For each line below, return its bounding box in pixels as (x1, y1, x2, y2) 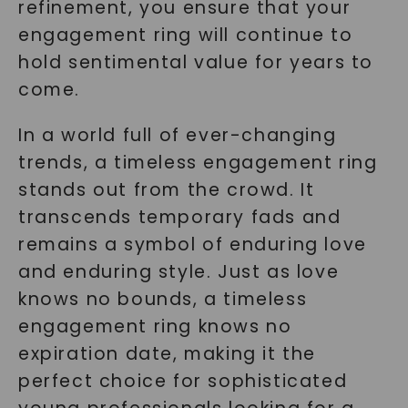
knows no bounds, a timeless (17, 287, 308, 311)
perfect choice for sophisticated (17, 369, 348, 393)
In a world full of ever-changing (17, 123, 337, 148)
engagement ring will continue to (17, 23, 353, 47)
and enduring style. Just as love (17, 260, 340, 284)
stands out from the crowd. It (17, 178, 315, 202)
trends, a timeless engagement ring (17, 150, 378, 175)
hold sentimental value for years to (17, 50, 373, 75)
